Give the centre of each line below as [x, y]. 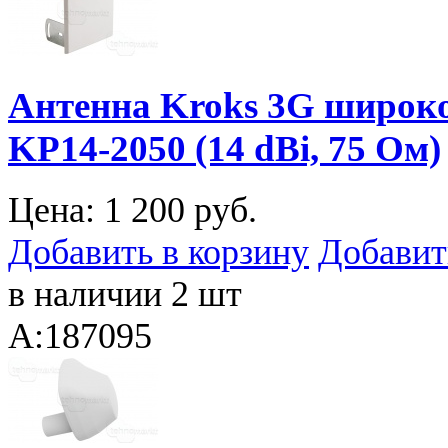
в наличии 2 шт [125, 293]
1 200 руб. [180, 209]
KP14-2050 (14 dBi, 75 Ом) [224, 149]
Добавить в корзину [158, 251]
